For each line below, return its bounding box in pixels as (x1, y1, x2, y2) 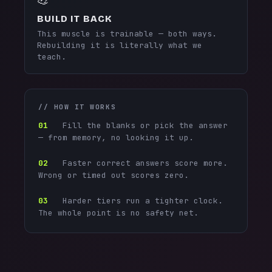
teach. (37, 52, 66, 62)
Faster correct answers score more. (48, 158, 228, 168)
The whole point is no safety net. (38, 208, 199, 218)
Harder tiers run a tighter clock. (48, 195, 223, 206)
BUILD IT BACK (37, 13, 112, 24)
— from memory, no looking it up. (38, 132, 194, 143)
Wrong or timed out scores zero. (38, 170, 189, 180)
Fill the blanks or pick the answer (48, 120, 228, 131)
